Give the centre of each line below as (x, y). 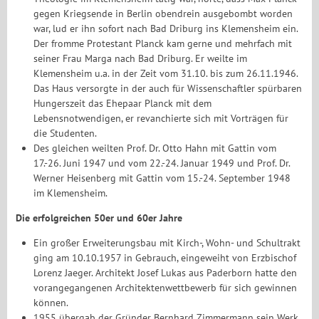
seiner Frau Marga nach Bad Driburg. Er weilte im (141, 58)
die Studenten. (66, 133)
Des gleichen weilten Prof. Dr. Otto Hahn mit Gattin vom (155, 148)
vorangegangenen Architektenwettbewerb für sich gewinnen (166, 288)
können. (51, 303)
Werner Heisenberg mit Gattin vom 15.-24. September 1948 (162, 178)
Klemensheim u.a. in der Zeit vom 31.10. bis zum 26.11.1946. (166, 73)
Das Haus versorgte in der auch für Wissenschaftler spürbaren (168, 88)
